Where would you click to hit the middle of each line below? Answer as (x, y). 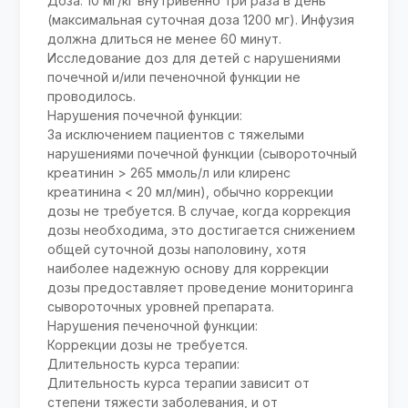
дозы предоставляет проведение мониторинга (201, 288)
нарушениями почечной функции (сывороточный (203, 154)
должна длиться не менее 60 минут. (165, 39)
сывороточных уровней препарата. (161, 307)
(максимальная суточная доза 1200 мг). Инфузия (201, 20)
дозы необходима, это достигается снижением (202, 230)
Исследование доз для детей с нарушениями (194, 58)
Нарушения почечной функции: (145, 116)
